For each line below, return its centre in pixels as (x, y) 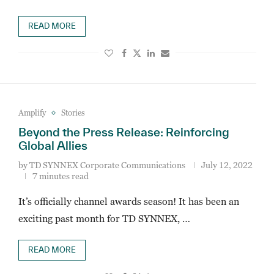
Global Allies (53, 146)
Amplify (32, 113)
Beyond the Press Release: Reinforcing (124, 132)
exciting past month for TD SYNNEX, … (104, 218)
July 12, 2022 (227, 165)
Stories (73, 113)
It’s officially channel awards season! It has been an (128, 201)
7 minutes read (60, 176)
